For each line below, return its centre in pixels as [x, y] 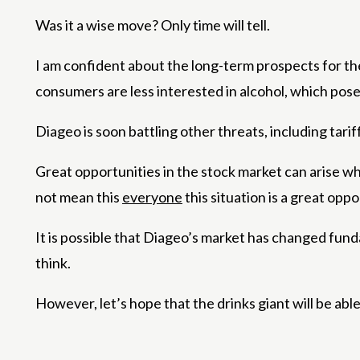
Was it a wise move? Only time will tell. [153, 25]
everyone [152, 197]
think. [53, 263]
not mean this [79, 197]
